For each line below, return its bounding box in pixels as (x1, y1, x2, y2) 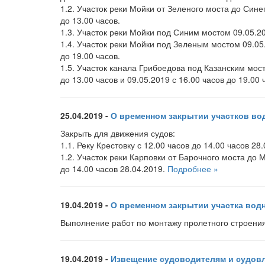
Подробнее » (167, 163, 218, 174)
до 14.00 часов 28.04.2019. (60, 163, 167, 174)
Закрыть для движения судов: (60, 127, 175, 139)
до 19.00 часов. (60, 50, 120, 62)
